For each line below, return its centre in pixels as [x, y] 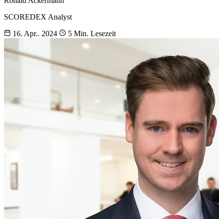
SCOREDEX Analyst [38, 17]
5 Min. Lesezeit [91, 34]
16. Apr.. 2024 [35, 34]
